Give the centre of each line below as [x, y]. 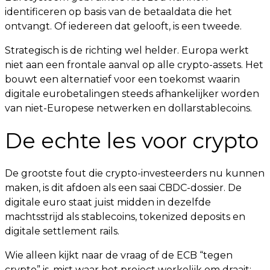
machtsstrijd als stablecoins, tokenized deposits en [125, 217]
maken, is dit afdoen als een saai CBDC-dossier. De [123, 188]
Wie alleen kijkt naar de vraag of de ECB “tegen [119, 255]
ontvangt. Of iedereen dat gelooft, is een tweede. [123, 26]
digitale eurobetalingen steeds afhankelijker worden [132, 94]
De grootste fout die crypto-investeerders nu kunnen [135, 173]
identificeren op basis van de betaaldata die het [118, 12]
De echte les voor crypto [132, 141]
